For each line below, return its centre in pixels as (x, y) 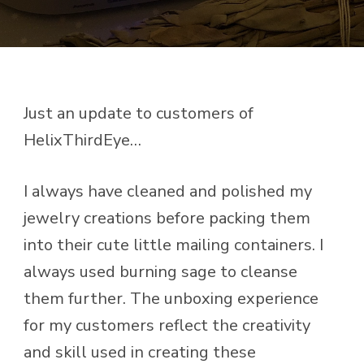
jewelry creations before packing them (167, 218)
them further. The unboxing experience (171, 299)
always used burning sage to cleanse (160, 272)
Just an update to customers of (139, 113)
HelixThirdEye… (82, 140)
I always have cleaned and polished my (168, 191)
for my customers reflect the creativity (167, 325)
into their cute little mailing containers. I (173, 245)
